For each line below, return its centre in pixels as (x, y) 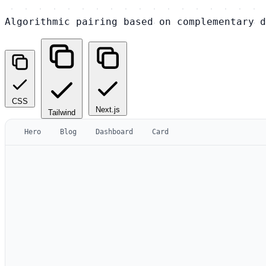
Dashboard (114, 132)
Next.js (108, 109)
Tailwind (62, 112)
